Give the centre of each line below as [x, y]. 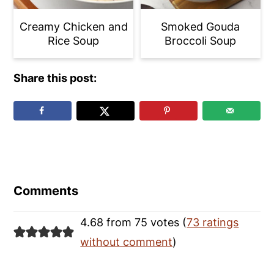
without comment [127, 242]
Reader [36, 162]
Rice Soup [74, 40]
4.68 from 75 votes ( [134, 223]
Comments [46, 191]
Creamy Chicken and [73, 26]
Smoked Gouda [201, 26]
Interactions [54, 178]
